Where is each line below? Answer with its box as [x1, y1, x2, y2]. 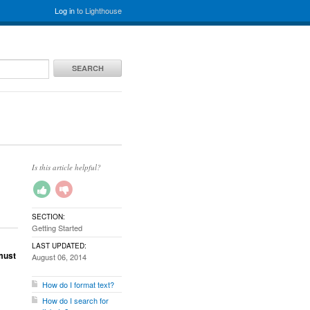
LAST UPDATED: [32, 241, 86, 251]
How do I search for [42, 295, 109, 307]
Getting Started [32, 222, 82, 234]
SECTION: [32, 212, 65, 222]
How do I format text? [42, 279, 114, 291]
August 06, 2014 [32, 251, 86, 263]
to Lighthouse [75, 5, 122, 16]
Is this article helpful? [32, 162, 101, 172]
